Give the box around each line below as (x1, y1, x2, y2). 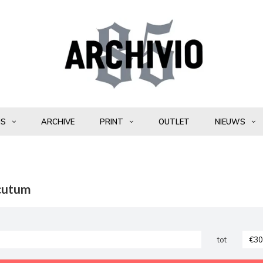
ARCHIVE (41, 116, 75, 126)
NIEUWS (214, 116, 245, 126)
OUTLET (158, 116, 190, 126)
